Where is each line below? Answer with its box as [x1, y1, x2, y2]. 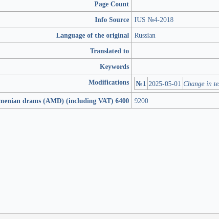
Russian [134, 30, 155, 40]
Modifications [88, 77, 129, 87]
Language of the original [56, 30, 129, 40]
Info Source [95, 15, 129, 24]
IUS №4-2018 [134, 15, 174, 24]
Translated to [90, 46, 129, 55]
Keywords [100, 62, 129, 71]
